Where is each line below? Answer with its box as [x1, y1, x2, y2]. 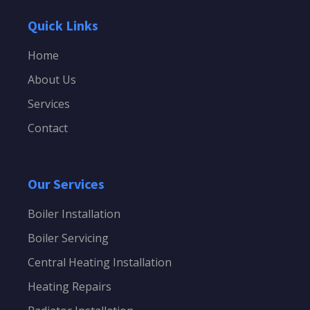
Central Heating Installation [28, 255, 172, 271]
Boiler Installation [28, 206, 120, 222]
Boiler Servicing [28, 230, 109, 246]
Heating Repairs [28, 279, 111, 295]
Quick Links [28, 17, 98, 35]
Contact [28, 120, 68, 136]
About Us [28, 72, 76, 88]
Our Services [28, 175, 104, 193]
